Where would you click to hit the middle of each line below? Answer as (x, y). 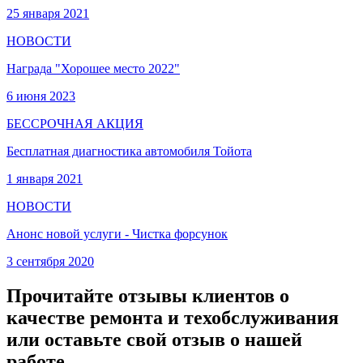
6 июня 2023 (41, 96)
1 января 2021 (45, 178)
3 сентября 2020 (50, 261)
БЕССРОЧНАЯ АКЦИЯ (75, 123)
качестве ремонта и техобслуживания (173, 317)
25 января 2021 (48, 13)
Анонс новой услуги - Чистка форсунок (117, 233)
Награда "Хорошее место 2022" (93, 68)
